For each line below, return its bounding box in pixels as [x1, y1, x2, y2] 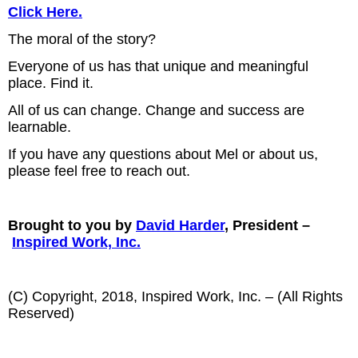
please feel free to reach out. [8, 163, 190, 180]
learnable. [8, 119, 71, 136]
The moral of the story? [8, 31, 156, 48]
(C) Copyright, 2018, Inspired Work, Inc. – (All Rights [8, 288, 343, 305]
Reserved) [8, 305, 74, 322]
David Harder [136, 217, 225, 234]
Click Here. [8, 4, 82, 21]
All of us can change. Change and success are [8, 102, 304, 119]
